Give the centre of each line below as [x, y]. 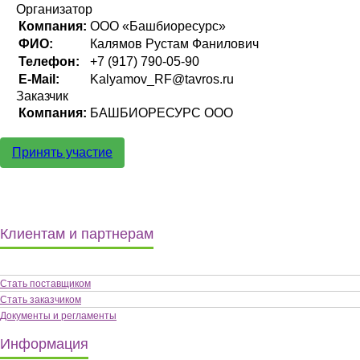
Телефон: [49, 61]
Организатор [54, 9]
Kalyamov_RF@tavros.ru [162, 79]
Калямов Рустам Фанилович [174, 43]
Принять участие [62, 152]
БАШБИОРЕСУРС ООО [162, 112]
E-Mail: [39, 79]
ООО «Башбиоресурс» [158, 26]
